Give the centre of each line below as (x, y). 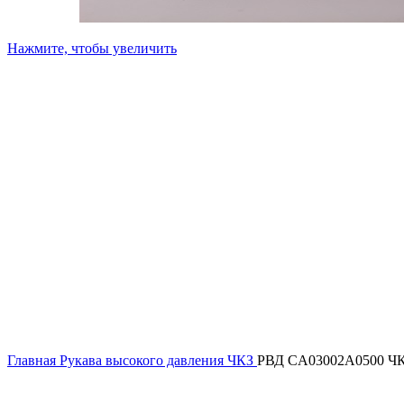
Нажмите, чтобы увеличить (92, 48)
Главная (33, 360)
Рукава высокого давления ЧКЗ (158, 360)
